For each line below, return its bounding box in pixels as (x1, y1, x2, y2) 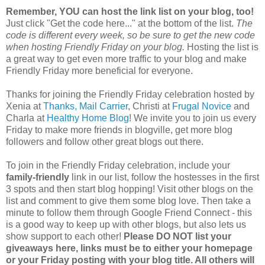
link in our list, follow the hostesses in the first (69, 172, 259, 182)
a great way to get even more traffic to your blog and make (6, 53, 247, 64)
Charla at (6, 112, 47, 123)
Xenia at (6, 101, 43, 111)
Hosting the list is (185, 41, 258, 52)
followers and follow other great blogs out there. (6, 136, 203, 147)
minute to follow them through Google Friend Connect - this (6, 207, 252, 218)
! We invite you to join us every (129, 112, 256, 123)
